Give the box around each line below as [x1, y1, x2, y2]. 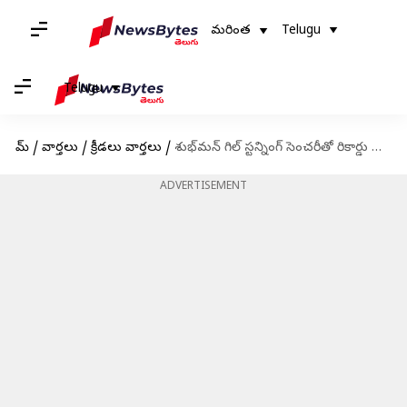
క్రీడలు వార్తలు [90, 140, 162, 157]
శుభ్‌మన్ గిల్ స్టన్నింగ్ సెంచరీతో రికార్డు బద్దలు [174, 140, 372, 157]
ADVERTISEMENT [160, 180, 247, 194]
